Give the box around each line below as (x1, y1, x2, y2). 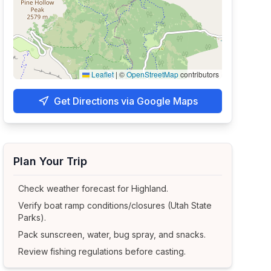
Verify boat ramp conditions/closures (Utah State (18, 200, 212, 211)
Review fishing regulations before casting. (18, 246, 186, 256)
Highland (131, 183, 167, 194)
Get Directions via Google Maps (53, 95, 198, 107)
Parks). (18, 212, 47, 223)
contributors (178, 69, 219, 79)
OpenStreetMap (126, 69, 178, 79)
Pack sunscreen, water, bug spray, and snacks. (18, 229, 206, 240)
